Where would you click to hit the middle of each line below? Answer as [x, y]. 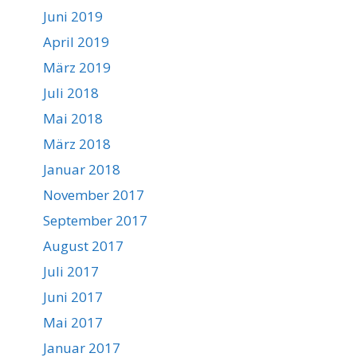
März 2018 [76, 144]
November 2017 [93, 195]
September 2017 [95, 220]
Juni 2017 [73, 297]
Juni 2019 [73, 16]
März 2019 [76, 67]
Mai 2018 [73, 118]
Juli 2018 [71, 93]
